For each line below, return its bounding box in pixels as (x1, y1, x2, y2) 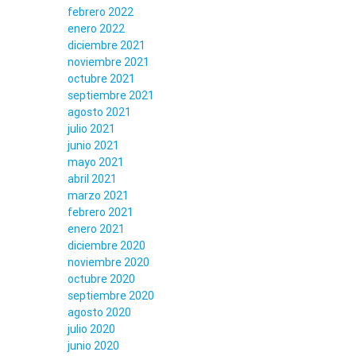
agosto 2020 (67, 305, 131, 319)
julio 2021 (67, 122, 115, 136)
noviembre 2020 (67, 255, 149, 269)
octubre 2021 (67, 72, 135, 86)
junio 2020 (67, 339, 119, 353)
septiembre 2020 (67, 288, 154, 303)
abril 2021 (67, 172, 117, 186)
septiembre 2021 (67, 88, 154, 103)
